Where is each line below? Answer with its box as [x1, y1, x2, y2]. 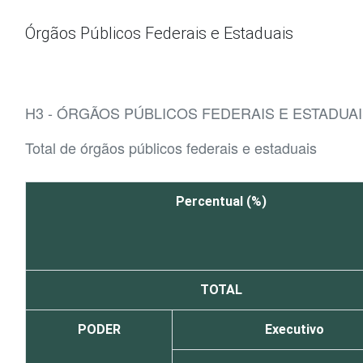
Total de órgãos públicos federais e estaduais [25, 137, 317, 158]
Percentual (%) [176, 194, 267, 209]
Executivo [265, 322, 324, 337]
